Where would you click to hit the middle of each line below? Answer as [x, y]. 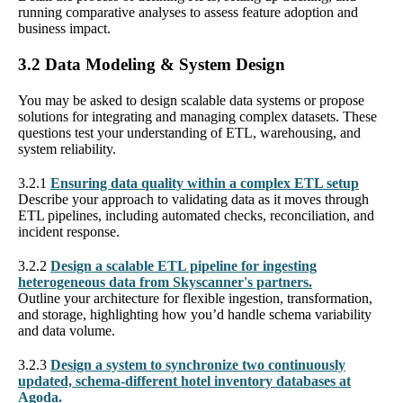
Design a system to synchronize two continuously [198, 364]
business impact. [64, 28]
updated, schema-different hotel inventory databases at [184, 381]
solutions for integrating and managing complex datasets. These [197, 116]
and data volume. [67, 330]
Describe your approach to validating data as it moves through [193, 199]
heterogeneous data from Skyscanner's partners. [165, 282]
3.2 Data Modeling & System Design [152, 64]
